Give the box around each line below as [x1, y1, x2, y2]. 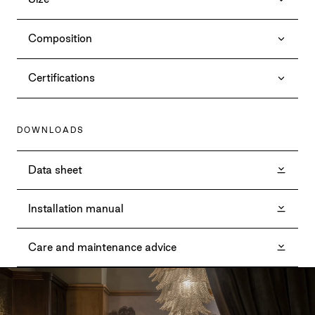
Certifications [28, 72, 95, 84]
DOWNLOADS [17, 126, 84, 135]
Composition [28, 32, 92, 45]
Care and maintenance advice [28, 241, 176, 254]
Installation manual [28, 202, 124, 215]
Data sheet [28, 164, 82, 176]
